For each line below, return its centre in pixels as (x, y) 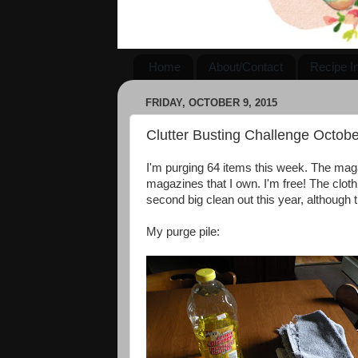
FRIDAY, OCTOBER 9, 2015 (211, 103)
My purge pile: (183, 232)
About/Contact (245, 67)
